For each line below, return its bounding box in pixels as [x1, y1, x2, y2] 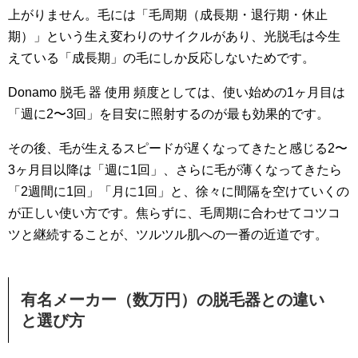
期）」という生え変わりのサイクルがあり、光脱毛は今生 [8, 29, 340, 43]
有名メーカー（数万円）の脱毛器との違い [21, 290, 324, 308]
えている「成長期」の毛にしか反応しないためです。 [8, 50, 315, 65]
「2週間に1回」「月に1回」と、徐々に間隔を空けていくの [8, 184, 349, 198]
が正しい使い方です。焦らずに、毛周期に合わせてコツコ [8, 205, 340, 220]
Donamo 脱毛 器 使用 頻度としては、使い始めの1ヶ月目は [8, 85, 345, 99]
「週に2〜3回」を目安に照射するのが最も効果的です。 [8, 106, 329, 121]
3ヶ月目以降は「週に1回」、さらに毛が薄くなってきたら [8, 162, 342, 177]
